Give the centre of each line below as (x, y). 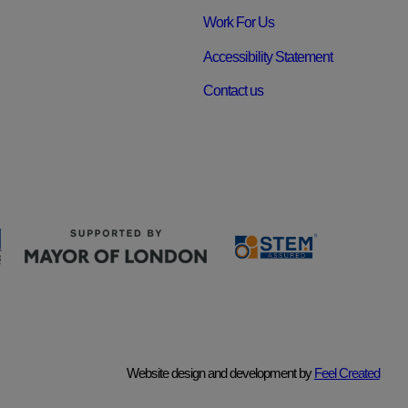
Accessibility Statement (268, 56)
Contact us (234, 91)
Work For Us (239, 22)
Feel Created (347, 372)
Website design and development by (220, 372)
